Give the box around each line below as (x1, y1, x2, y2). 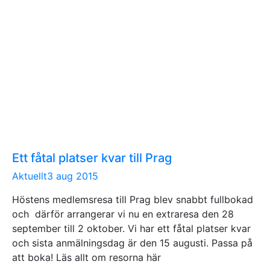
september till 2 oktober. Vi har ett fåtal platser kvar (12, 222, 251, 234)
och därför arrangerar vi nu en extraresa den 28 (12, 207, 234, 220)
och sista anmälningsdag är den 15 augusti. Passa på (12, 236, 253, 249)
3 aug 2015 (47, 169, 98, 182)
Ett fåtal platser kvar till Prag (12, 150, 172, 165)
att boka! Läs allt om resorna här (12, 251, 161, 263)
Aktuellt (12, 169, 47, 182)
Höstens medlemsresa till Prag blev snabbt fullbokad (12, 193, 253, 206)
